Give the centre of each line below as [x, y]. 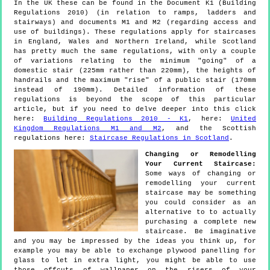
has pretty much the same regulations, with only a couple [135, 52]
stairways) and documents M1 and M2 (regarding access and [135, 23]
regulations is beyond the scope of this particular [135, 100]
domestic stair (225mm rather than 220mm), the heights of [135, 71]
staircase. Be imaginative [201, 232]
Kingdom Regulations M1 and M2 [88, 129]
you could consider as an [201, 203]
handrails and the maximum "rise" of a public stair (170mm [135, 80]
